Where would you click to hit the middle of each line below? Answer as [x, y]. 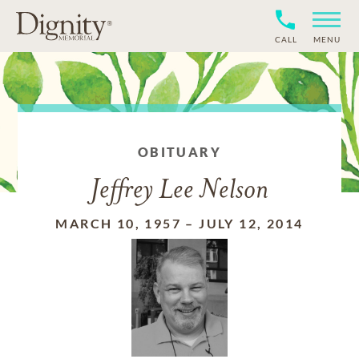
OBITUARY [179, 152]
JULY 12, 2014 [251, 223]
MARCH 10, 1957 [119, 223]
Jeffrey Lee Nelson [179, 191]
